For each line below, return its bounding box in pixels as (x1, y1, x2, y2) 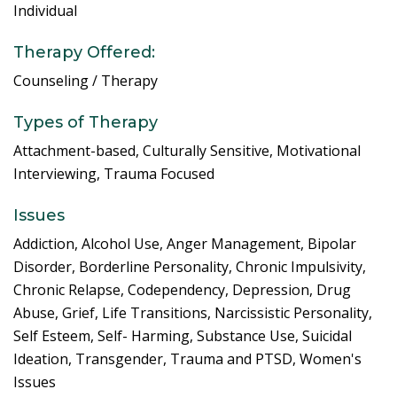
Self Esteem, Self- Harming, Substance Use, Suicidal (13, 325, 352, 346)
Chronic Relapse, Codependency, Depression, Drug (13, 279, 351, 300)
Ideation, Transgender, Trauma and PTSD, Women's (13, 348, 362, 369)
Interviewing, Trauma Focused (13, 163, 214, 183)
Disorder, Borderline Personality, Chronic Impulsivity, (13, 256, 366, 276)
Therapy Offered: (13, 42, 155, 62)
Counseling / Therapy (13, 70, 158, 90)
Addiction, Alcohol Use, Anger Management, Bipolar (13, 233, 356, 253)
